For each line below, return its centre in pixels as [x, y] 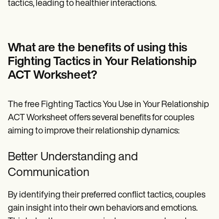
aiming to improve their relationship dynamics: [94, 131]
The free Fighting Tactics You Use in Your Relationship [109, 105]
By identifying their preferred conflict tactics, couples [107, 195]
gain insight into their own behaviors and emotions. [103, 208]
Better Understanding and [73, 157]
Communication [49, 173]
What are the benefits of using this [98, 48]
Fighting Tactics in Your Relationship [102, 62]
